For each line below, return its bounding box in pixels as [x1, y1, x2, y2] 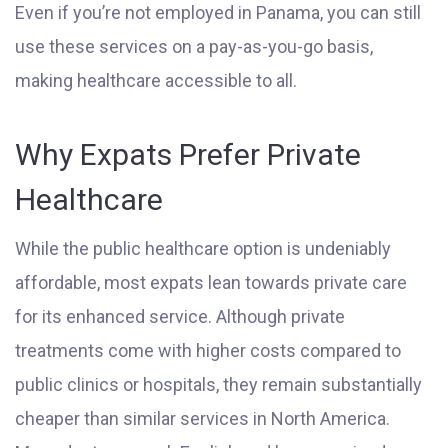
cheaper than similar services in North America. [15, 408, 390, 429]
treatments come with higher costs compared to [15, 340, 401, 361]
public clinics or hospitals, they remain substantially [15, 374, 422, 395]
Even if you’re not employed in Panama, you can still [15, 2, 421, 23]
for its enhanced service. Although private [15, 306, 345, 327]
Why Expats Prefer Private [15, 137, 361, 172]
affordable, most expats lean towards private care [15, 272, 407, 293]
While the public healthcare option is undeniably [15, 238, 391, 259]
